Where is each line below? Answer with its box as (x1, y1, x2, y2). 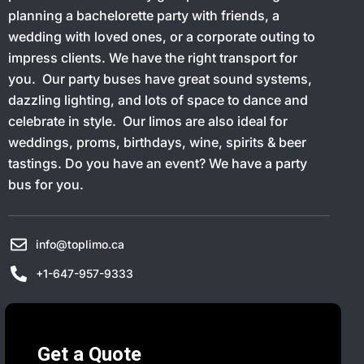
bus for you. (8, 176, 84, 193)
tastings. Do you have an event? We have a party (8, 155, 307, 171)
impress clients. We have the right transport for (8, 50, 297, 66)
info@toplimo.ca (36, 237, 124, 251)
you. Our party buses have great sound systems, (8, 71, 312, 87)
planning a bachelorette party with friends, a (8, 7, 279, 24)
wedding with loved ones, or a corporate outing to (8, 28, 315, 45)
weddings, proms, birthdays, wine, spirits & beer (8, 134, 306, 150)
